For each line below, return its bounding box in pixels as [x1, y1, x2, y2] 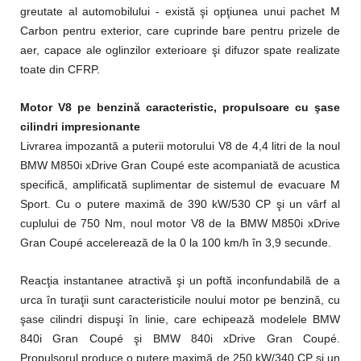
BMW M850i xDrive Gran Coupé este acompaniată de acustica [20, 159, 340, 172]
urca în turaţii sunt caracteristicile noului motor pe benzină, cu [20, 293, 340, 306]
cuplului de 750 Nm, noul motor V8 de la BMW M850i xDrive [20, 217, 340, 230]
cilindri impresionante [20, 120, 140, 133]
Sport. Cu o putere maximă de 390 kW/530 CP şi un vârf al [20, 197, 340, 210]
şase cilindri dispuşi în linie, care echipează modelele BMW [20, 313, 340, 326]
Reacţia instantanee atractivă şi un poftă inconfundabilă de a [20, 274, 340, 287]
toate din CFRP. [20, 63, 100, 76]
